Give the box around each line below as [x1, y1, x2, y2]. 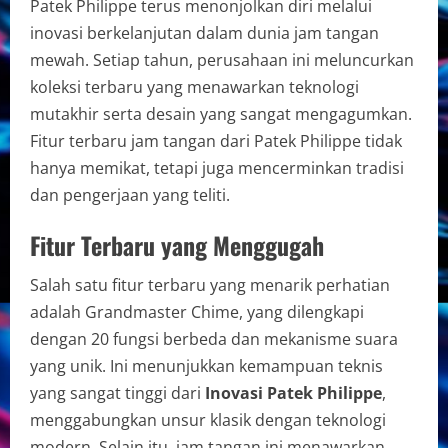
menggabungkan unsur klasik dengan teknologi [30, 408, 386, 431]
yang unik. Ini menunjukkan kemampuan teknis [30, 354, 383, 377]
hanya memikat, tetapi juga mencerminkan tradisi [30, 156, 404, 179]
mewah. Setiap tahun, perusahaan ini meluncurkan [30, 48, 414, 71]
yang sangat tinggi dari [30, 381, 205, 404]
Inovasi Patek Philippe [205, 381, 382, 404]
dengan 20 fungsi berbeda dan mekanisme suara [30, 327, 398, 350]
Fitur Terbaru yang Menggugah [30, 226, 324, 263]
